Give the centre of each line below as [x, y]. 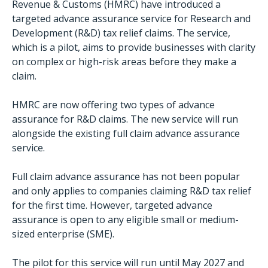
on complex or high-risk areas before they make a [124, 62]
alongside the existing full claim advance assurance [126, 133]
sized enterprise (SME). [63, 234]
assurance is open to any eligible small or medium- [125, 220]
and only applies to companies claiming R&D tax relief [132, 191]
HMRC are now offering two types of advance [113, 105]
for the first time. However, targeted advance [112, 205]
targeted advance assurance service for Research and [131, 19]
